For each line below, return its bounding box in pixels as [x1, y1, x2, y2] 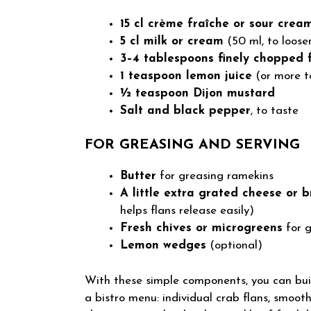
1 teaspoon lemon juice [120, 69, 252, 82]
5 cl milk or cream [120, 35, 224, 47]
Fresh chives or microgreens [120, 222, 283, 235]
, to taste [251, 104, 299, 117]
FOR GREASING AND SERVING [85, 138, 300, 153]
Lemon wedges [120, 239, 206, 252]
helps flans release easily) [120, 205, 254, 217]
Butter [120, 170, 156, 183]
